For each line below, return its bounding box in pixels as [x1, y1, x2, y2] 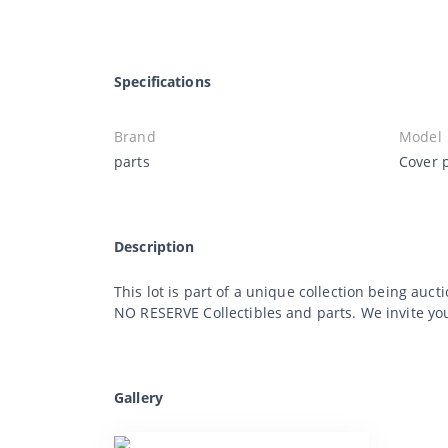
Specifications [114, 71, 211, 91]
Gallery [114, 387, 163, 407]
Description [114, 236, 195, 256]
